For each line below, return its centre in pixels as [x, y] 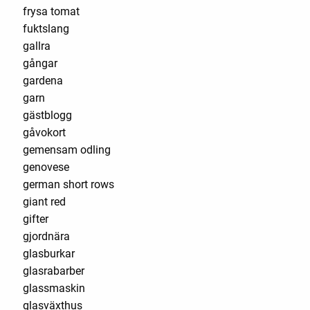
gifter [36, 219]
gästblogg [47, 115]
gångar [40, 63]
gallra [37, 46]
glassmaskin [54, 288]
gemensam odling [67, 149]
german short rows [69, 184]
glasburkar [49, 253]
